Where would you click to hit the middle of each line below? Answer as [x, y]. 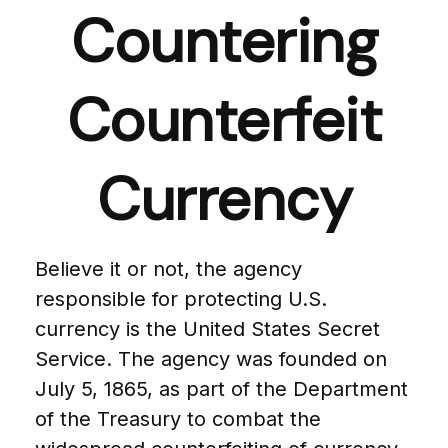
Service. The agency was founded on [211, 359]
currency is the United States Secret [207, 329]
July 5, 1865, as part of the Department [221, 389]
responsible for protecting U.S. [181, 299]
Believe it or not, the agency [168, 269]
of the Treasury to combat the [178, 419]
